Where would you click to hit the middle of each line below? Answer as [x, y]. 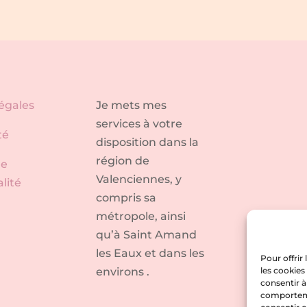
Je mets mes [132, 105]
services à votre [139, 123]
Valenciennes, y [139, 179]
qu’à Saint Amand [147, 234]
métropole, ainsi [141, 216]
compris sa [126, 197]
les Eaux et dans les [150, 253]
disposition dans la [148, 142]
